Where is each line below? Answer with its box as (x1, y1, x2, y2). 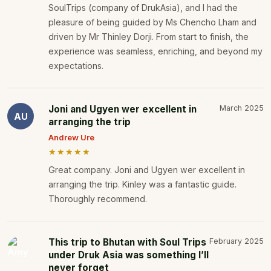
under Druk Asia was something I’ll (48, 249, 209, 261)
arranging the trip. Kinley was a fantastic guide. (48, 179, 237, 190)
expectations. (48, 60, 103, 71)
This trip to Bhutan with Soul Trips (48, 237, 206, 249)
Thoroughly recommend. (48, 194, 147, 204)
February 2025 (209, 237, 264, 246)
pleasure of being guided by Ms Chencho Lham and (48, 17, 256, 28)
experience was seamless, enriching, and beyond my (48, 46, 263, 57)
